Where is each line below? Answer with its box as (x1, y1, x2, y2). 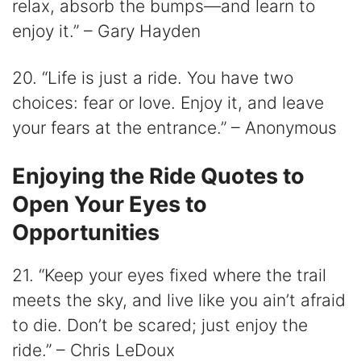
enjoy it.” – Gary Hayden (12, 20, 201, 41)
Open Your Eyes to (12, 191, 207, 218)
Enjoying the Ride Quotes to (12, 163, 305, 190)
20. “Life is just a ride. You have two (12, 67, 293, 88)
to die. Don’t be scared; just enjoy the (12, 315, 308, 336)
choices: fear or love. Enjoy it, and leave (12, 92, 324, 113)
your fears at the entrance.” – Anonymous (12, 117, 337, 138)
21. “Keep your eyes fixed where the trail (12, 265, 326, 286)
